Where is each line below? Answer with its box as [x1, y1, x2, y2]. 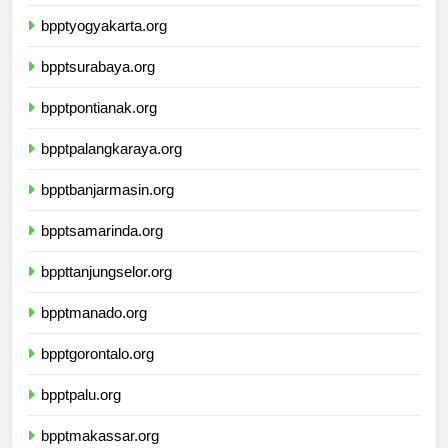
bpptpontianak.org [41, 116, 157, 134]
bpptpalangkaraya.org [41, 157, 182, 175]
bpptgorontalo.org [41, 362, 154, 380]
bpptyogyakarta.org [41, 34, 167, 52]
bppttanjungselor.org [41, 280, 172, 298]
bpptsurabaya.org [41, 75, 155, 93]
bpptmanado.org [41, 321, 147, 339]
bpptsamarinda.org [41, 239, 163, 257]
